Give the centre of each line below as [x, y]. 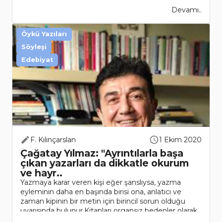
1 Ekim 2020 [180, 140]
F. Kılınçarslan [53, 140]
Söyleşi [34, 47]
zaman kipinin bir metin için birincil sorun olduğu [103, 201]
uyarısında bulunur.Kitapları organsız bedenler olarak [109, 211]
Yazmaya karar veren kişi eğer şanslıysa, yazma [101, 183]
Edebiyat [37, 60]
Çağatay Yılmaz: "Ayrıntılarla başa [102, 153]
